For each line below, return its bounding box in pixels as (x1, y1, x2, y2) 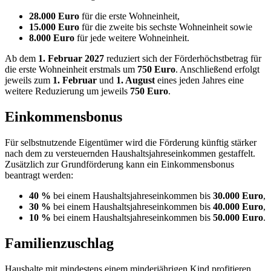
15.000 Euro (29, 22, 79, 33)
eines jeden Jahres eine (155, 75, 244, 86)
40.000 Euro (213, 201, 263, 212)
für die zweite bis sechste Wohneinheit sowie (79, 22, 252, 33)
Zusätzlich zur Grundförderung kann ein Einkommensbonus (5, 159, 234, 170)
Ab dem (5, 53, 38, 64)
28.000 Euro (29, 11, 79, 22)
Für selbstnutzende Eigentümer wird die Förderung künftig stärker (5, 137, 256, 148)
